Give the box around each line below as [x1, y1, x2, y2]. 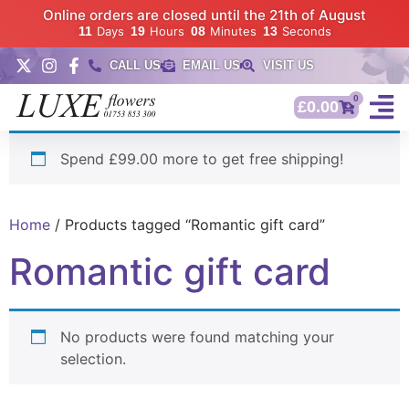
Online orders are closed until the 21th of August [43, 6, 366, 24]
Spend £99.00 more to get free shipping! [60, 150, 343, 168]
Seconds [281, 24, 331, 38]
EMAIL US [183, 59, 241, 72]
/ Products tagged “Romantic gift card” [50, 215, 325, 234]
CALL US [109, 59, 161, 72]
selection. [60, 350, 126, 368]
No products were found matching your [60, 328, 334, 346]
